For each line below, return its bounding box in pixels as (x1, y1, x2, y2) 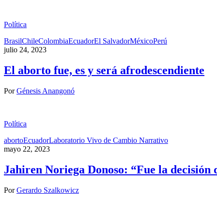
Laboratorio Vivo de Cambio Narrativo (49, 136, 168, 144)
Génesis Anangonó (16, 86, 75, 95)
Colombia (38, 36, 68, 45)
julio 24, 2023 (4, 45, 46, 54)
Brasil (4, 36, 22, 45)
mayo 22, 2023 (4, 144, 50, 153)
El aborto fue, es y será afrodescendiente (4, 63, 204, 77)
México (130, 36, 153, 45)
